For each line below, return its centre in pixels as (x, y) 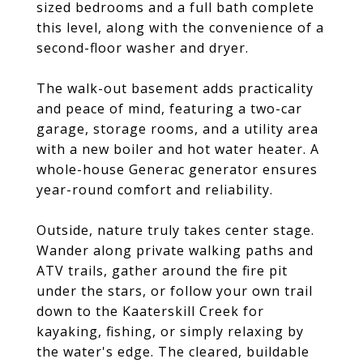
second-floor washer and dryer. (143, 48)
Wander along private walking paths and (175, 250)
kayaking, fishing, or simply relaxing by (170, 331)
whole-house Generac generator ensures (177, 169)
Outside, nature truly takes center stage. (175, 230)
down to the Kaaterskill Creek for (150, 311)
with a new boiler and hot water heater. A (178, 149)
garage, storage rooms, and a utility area (177, 129)
